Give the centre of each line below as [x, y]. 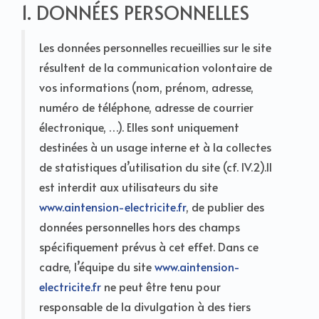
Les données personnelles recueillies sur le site [155, 47]
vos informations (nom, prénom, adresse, [146, 87]
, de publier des [225, 206]
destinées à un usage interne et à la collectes [155, 146]
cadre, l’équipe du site [97, 266]
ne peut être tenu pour [161, 286]
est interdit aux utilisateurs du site [129, 186]
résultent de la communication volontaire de [156, 67]
